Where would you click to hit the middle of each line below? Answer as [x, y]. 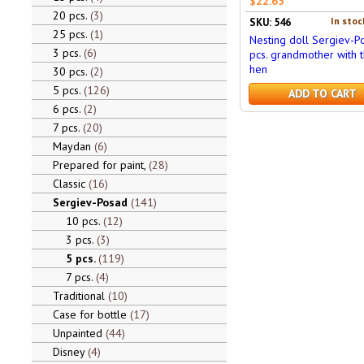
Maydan [73, 146]
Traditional [80, 296]
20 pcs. [71, 15]
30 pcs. [71, 71]
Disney [70, 352]
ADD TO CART [322, 93]
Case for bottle [91, 314]
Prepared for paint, [100, 165]
